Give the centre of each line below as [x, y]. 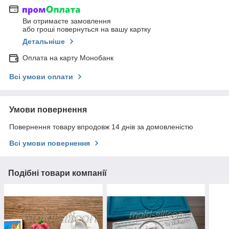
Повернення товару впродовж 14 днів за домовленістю [101, 127]
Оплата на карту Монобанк [68, 58]
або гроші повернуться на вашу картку [87, 29]
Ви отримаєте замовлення [67, 21]
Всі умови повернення [50, 143]
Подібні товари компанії [58, 173]
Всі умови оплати [41, 77]
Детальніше [44, 42]
